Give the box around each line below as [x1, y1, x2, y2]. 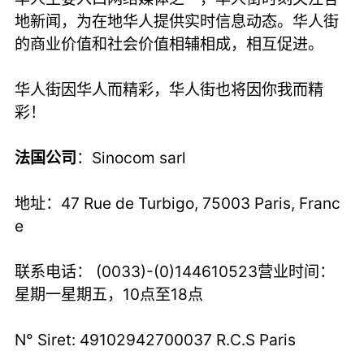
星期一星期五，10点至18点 [15, 284, 204, 304]
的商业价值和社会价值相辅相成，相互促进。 [15, 33, 324, 54]
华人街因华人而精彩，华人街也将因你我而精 [15, 79, 324, 99]
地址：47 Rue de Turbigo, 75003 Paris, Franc [15, 193, 341, 213]
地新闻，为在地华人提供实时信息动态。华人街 [15, 11, 340, 31]
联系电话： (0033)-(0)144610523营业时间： [15, 261, 336, 281]
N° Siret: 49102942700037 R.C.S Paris [15, 329, 297, 349]
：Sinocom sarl [76, 147, 187, 167]
